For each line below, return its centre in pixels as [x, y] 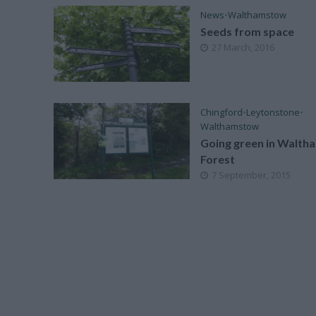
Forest [217, 159]
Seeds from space [247, 32]
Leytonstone [273, 113]
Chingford [221, 113]
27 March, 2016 [243, 48]
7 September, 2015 [251, 175]
